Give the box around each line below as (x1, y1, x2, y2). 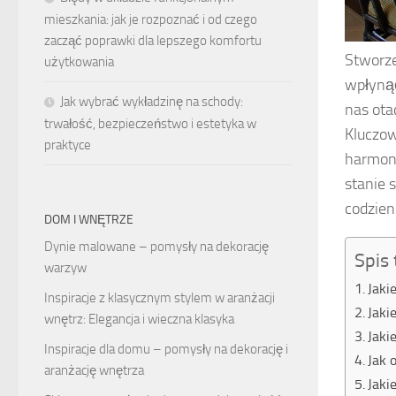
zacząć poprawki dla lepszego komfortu (44, 33, 262, 49)
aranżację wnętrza (44, 362, 144, 379)
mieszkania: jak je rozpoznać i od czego (44, 11, 257, 28)
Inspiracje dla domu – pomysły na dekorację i (44, 341, 288, 358)
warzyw (44, 260, 87, 277)
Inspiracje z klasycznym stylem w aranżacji (44, 290, 275, 307)
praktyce (44, 137, 91, 154)
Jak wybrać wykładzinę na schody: (60, 94, 243, 110)
